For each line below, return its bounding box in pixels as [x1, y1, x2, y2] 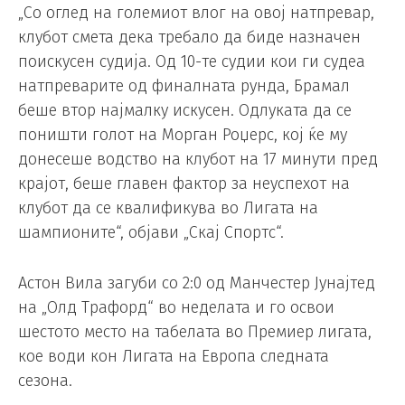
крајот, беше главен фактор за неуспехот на [18, 174, 350, 194]
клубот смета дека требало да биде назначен [18, 27, 361, 48]
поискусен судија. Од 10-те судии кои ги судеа [18, 52, 365, 72]
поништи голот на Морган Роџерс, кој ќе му [18, 125, 347, 146]
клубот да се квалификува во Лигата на [18, 198, 318, 219]
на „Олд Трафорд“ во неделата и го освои [18, 297, 334, 318]
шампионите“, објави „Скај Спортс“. [18, 222, 284, 243]
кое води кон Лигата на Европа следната [18, 346, 329, 367]
